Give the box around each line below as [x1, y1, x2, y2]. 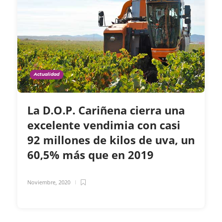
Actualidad [34, 71, 59, 77]
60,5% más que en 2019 [27, 147, 157, 163]
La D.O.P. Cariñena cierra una [27, 103, 185, 118]
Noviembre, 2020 [27, 178, 70, 186]
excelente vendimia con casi [27, 117, 180, 133]
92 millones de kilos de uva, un [27, 132, 195, 148]
